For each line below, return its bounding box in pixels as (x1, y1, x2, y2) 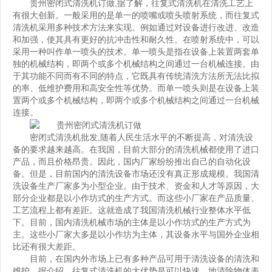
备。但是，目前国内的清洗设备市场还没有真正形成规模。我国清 (13, 169, 259, 179)
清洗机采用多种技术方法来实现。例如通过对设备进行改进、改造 (13, 22, 259, 32)
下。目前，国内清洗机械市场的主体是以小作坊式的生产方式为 (13, 217, 251, 228)
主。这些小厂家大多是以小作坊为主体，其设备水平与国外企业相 (13, 229, 259, 240)
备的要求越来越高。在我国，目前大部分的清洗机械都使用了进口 (13, 144, 259, 155)
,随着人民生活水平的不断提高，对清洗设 (98, 132, 253, 143)
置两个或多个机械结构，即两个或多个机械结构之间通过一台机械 (13, 95, 259, 105)
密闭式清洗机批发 (30, 132, 98, 143)
